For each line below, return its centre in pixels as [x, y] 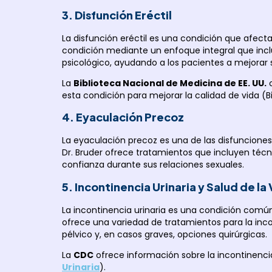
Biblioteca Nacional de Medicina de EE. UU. [170, 83]
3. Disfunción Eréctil [117, 15]
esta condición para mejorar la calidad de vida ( [164, 96]
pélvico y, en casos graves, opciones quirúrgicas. [165, 234]
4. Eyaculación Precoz [123, 117]
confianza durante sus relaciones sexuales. [153, 165]
